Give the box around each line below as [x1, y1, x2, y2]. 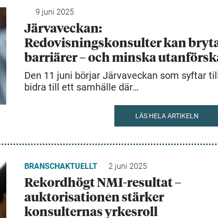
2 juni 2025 [109, 162, 147, 171]
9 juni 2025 [36, 7, 74, 17]
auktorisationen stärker [24, 192, 164, 204]
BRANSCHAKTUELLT [24, 162, 97, 171]
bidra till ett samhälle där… [24, 81, 139, 93]
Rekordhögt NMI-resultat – [24, 177, 182, 189]
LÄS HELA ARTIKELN [135, 112, 199, 120]
